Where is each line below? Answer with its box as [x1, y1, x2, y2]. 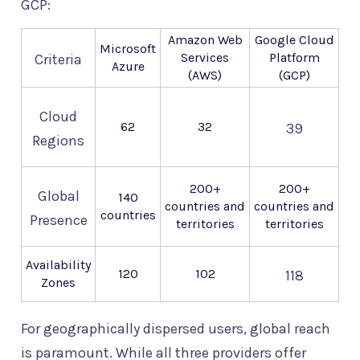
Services [181, 50, 229, 66]
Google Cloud [254, 32, 334, 48]
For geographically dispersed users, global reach [21, 320, 330, 338]
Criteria [35, 51, 82, 69]
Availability [26, 257, 91, 273]
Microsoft [100, 41, 156, 57]
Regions [32, 132, 84, 150]
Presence [29, 211, 88, 230]
